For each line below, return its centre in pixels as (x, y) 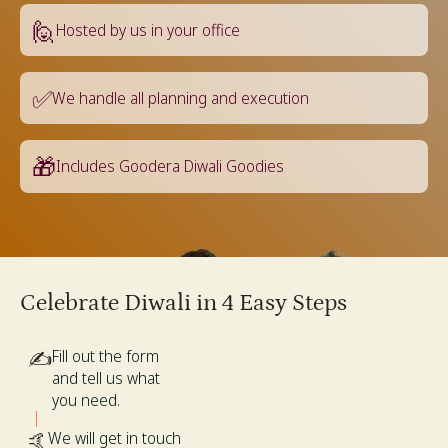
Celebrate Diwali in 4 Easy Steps (183, 302)
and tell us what (106, 377)
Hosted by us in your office (148, 30)
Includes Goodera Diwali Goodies (170, 166)
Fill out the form (105, 355)
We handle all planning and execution (180, 98)
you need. (86, 399)
